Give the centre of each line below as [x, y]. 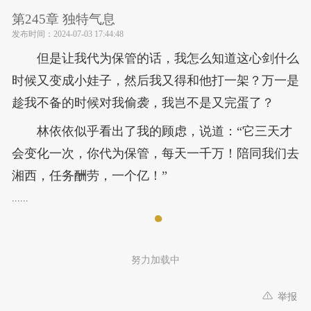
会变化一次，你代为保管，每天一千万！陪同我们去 [155, 154]
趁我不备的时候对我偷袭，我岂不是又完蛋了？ [143, 103]
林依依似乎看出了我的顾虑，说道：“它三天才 [165, 132]
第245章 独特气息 [64, 19]
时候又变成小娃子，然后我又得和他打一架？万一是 [155, 81]
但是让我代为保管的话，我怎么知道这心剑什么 [168, 58]
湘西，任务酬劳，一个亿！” [90, 176]
